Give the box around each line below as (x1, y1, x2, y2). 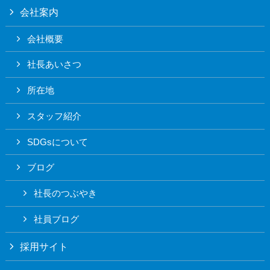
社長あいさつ (27, 60, 82, 70)
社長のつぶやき (34, 189, 98, 199)
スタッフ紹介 (27, 111, 82, 121)
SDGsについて (27, 137, 89, 147)
